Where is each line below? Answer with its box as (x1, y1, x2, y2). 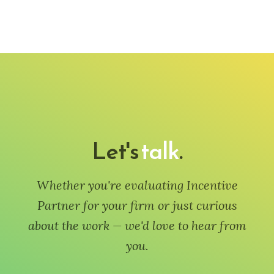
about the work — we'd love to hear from (28, 218, 246, 233)
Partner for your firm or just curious (37, 198, 237, 213)
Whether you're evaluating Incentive (36, 177, 238, 193)
